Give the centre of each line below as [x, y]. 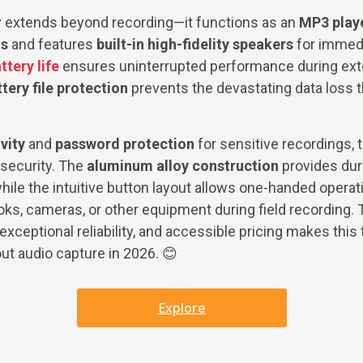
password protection [125, 143]
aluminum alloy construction [183, 165]
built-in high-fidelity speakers [195, 45]
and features [52, 45]
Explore [181, 307]
